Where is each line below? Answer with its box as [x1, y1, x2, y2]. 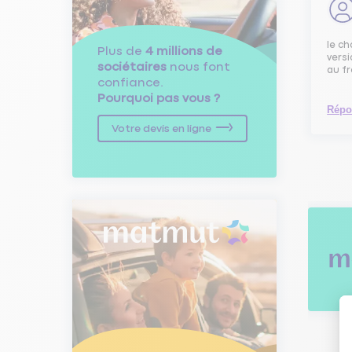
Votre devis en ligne [112, 123, 211, 134]
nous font [167, 60, 230, 74]
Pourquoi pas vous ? [97, 91, 220, 105]
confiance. [97, 75, 163, 90]
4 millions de [145, 44, 222, 58]
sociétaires [97, 60, 167, 74]
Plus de [97, 44, 145, 58]
